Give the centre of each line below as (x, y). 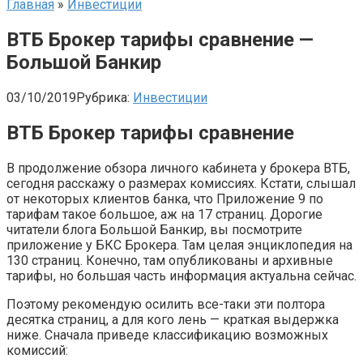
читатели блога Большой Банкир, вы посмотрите (154, 229)
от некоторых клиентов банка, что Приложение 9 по (165, 199)
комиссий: (37, 350)
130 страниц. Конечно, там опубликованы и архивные (170, 260)
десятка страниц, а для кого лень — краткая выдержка (173, 319)
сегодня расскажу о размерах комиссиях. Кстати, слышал (181, 183)
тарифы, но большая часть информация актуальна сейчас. (181, 275)
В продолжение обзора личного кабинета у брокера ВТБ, (178, 168)
